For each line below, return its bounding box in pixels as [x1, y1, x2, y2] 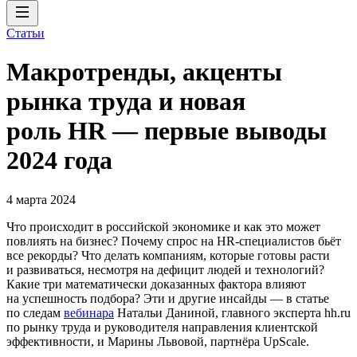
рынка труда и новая [6, 87, 245, 116]
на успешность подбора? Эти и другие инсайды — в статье [6, 291, 329, 305]
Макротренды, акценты [6, 57, 282, 87]
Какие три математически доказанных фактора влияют [6, 277, 306, 291]
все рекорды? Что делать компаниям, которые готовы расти [6, 248, 330, 262]
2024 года [6, 146, 112, 175]
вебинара [64, 305, 114, 320]
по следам [6, 305, 64, 320]
